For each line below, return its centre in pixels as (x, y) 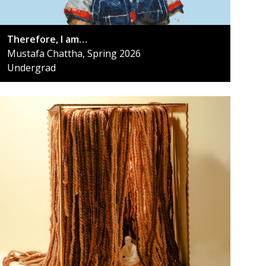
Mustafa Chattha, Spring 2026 (74, 53)
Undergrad (31, 67)
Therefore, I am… (47, 39)
